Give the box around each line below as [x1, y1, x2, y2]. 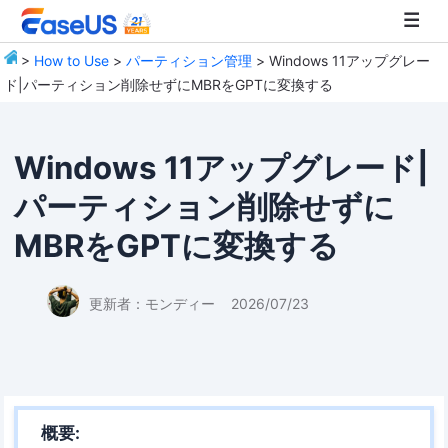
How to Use [34, 51, 110, 69]
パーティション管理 [126, 51, 253, 69]
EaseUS [17, 95, 68, 113]
